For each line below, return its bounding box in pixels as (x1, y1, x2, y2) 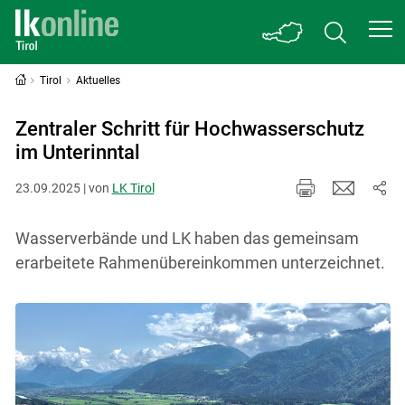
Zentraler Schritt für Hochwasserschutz (14, 118, 364, 140)
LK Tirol (111, 180, 155, 195)
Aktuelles (76, 74, 121, 87)
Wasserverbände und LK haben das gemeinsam (14, 228, 359, 248)
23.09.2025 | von (14, 180, 112, 195)
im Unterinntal (14, 141, 140, 164)
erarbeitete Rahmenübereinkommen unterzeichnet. (14, 252, 385, 272)
